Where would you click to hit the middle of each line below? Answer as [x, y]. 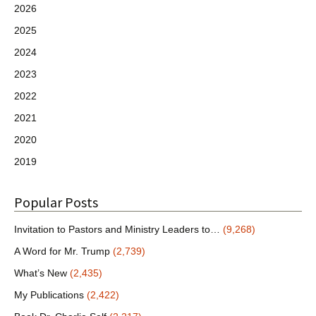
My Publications [49, 295]
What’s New [41, 273]
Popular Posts [56, 202]
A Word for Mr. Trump [62, 251]
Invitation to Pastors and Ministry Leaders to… [117, 229]
